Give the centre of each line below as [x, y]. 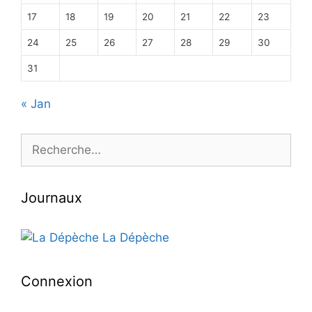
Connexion [57, 282]
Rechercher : [55, 142]
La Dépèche [134, 238]
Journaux [52, 198]
